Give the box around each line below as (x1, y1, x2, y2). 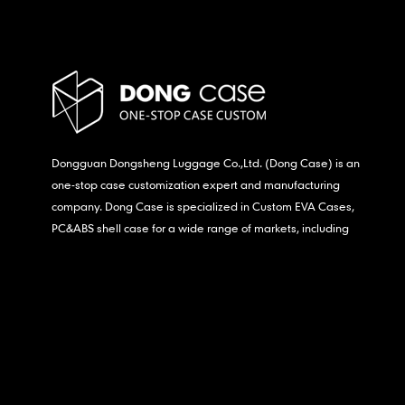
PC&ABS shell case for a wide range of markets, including (52, 220, 349, 235)
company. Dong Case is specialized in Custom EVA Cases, (52, 198, 354, 213)
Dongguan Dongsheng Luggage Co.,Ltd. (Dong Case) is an (52, 155, 360, 170)
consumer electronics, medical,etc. (52, 241, 231, 257)
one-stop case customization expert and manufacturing (52, 176, 340, 192)
